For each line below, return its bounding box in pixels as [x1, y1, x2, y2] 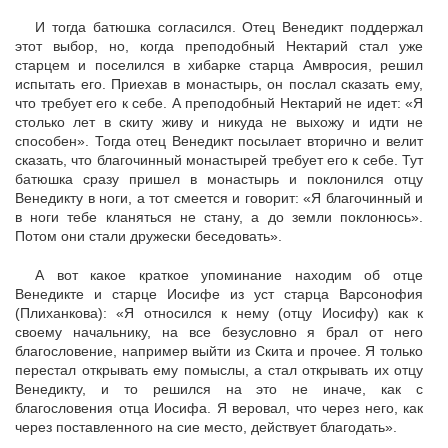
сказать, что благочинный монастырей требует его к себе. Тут [15, 152, 423, 168]
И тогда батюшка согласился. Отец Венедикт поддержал [35, 19, 423, 35]
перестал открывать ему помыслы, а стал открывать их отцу [15, 362, 423, 378]
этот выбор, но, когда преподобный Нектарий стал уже [15, 38, 423, 54]
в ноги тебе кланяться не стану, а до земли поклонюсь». [15, 209, 423, 225]
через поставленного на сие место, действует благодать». [15, 419, 397, 435]
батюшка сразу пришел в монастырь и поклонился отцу [15, 171, 423, 187]
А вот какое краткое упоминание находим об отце [35, 267, 423, 283]
